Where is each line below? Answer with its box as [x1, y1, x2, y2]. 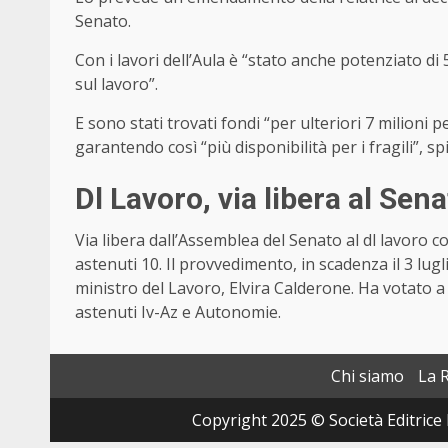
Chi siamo [331, 364, 404, 387]
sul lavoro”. [75, 72, 158, 95]
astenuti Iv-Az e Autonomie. [75, 300, 281, 323]
